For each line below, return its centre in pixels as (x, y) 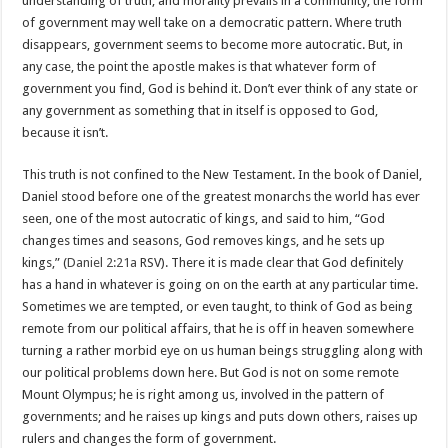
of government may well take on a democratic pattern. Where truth (212, 22)
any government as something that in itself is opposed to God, (200, 110)
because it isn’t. (65, 132)
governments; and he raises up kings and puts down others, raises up (220, 416)
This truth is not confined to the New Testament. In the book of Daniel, (222, 174)
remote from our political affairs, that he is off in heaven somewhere (218, 328)
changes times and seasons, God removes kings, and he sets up (204, 240)
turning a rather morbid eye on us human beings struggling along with (223, 350)
